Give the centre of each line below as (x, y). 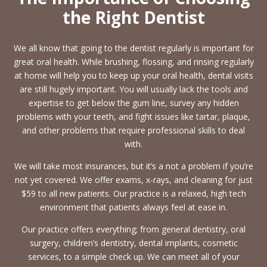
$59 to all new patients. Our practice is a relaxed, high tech (133, 194)
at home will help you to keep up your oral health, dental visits (133, 76)
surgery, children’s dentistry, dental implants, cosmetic (133, 243)
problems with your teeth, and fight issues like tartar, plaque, (133, 117)
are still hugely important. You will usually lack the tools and (133, 89)
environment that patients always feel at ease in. (133, 207)
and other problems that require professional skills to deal (133, 131)
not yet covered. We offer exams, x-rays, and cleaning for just (133, 180)
